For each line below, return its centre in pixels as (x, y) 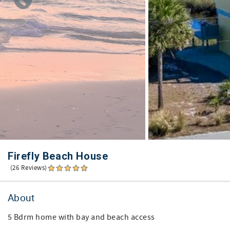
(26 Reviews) (29, 168)
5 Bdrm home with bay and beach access (81, 217)
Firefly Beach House (58, 156)
